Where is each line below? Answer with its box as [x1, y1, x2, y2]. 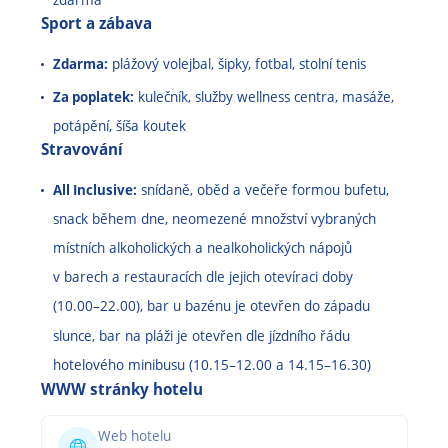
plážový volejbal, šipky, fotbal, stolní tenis [108, 54, 366, 73]
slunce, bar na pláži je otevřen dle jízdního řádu [53, 326, 350, 345]
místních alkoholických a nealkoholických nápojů [53, 238, 352, 257]
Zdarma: [53, 54, 108, 73]
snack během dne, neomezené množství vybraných [53, 209, 376, 228]
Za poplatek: [53, 87, 134, 106]
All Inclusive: [53, 180, 137, 199]
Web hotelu [98, 425, 171, 445]
